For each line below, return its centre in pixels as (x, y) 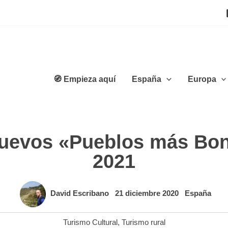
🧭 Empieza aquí (85, 79)
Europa (202, 79)
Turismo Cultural (90, 222)
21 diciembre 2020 (148, 193)
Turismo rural (143, 222)
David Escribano (80, 193)
